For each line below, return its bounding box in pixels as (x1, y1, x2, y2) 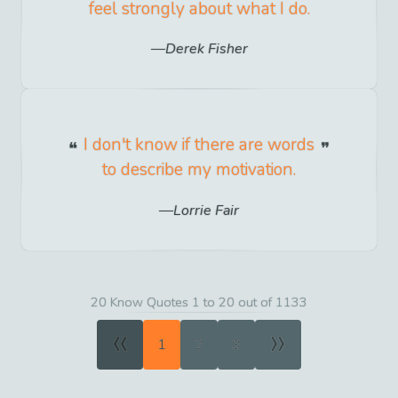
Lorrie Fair (173, 200, 239, 220)
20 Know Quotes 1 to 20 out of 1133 (91, 292, 307, 311)
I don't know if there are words (84, 133, 314, 157)
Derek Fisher (164, 39, 248, 60)
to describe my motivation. (102, 158, 296, 182)
